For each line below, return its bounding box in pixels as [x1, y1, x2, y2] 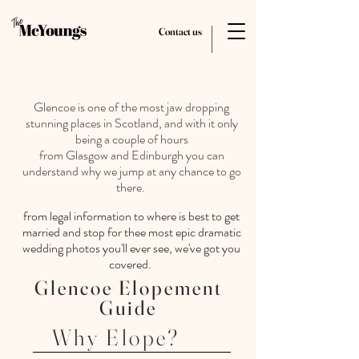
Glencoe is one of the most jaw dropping [34, 98, 229, 116]
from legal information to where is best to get [23, 207, 240, 225]
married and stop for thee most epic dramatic [22, 223, 241, 241]
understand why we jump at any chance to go [22, 162, 241, 180]
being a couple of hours [75, 130, 188, 148]
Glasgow [65, 146, 108, 164]
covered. [109, 255, 154, 273]
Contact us [158, 24, 202, 38]
